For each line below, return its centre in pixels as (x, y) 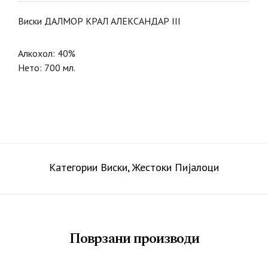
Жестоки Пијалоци (176, 167)
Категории (75, 167)
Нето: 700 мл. (47, 68)
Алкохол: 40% (47, 54)
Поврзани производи (134, 239)
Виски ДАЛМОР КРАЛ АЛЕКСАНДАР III (99, 21)
